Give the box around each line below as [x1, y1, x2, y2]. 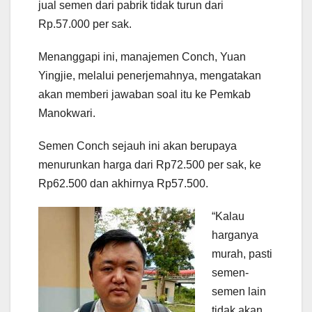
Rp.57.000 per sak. [38, 18, 132, 31]
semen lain [212, 286, 266, 298]
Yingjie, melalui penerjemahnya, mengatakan [38, 70, 261, 82]
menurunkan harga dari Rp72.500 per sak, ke [38, 159, 261, 171]
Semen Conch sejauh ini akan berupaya [38, 140, 237, 153]
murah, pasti [212, 248, 272, 260]
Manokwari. [38, 107, 95, 120]
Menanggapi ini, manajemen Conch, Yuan [38, 51, 246, 63]
